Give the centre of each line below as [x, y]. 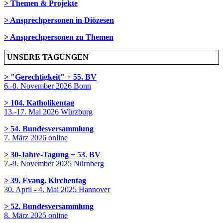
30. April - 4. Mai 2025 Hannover [57, 189]
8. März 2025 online [36, 215]
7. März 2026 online [36, 137]
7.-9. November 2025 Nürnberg [54, 163]
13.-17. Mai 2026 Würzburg [48, 111]
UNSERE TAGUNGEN [48, 57]
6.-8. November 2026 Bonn [48, 86]
